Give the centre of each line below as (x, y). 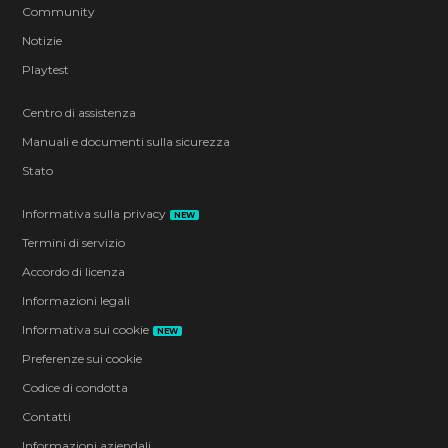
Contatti (47, 416)
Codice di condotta (75, 387)
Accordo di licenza (74, 271)
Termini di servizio (74, 242)
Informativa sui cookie (86, 329)
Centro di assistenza (79, 112)
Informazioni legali (76, 300)
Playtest (46, 69)
